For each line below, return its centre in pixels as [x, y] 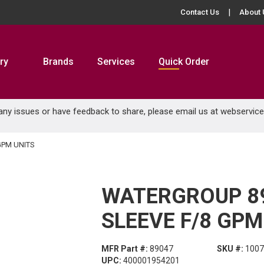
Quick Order [184, 62]
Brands [58, 62]
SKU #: [230, 249]
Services [116, 62]
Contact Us [200, 12]
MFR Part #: [125, 249]
